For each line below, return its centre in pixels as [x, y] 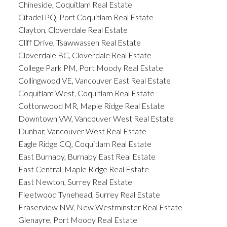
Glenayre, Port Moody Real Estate [78, 219]
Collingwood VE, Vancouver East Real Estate [94, 80]
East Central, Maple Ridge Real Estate [83, 169]
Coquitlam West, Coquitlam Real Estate [86, 93]
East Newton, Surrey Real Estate [75, 181]
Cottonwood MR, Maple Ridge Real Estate [91, 105]
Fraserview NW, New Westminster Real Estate [100, 207]
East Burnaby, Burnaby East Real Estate [87, 156]
